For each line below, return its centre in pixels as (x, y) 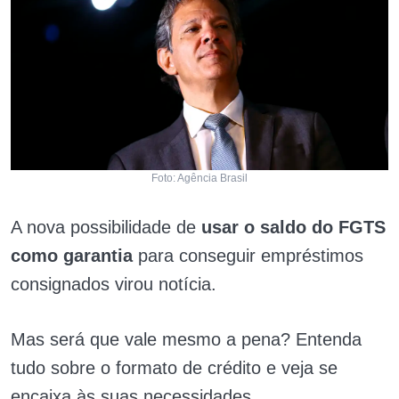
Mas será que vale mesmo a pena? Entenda (186, 339)
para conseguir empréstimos (251, 255)
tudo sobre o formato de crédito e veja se (174, 367)
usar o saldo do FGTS (293, 227)
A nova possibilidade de (106, 227)
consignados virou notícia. (114, 284)
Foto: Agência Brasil (199, 178)
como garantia (74, 255)
